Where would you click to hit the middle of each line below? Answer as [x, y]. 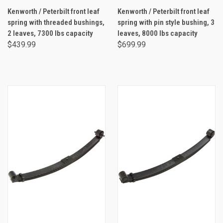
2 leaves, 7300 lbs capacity [50, 33]
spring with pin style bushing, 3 [166, 22]
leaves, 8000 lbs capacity [158, 33]
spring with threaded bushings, [56, 22]
